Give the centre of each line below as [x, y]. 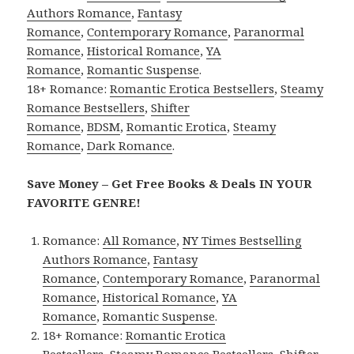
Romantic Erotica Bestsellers [192, 89]
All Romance [140, 241]
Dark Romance [130, 146]
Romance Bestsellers [86, 108]
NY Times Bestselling [243, 241]
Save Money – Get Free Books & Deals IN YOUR [170, 184]
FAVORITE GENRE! [84, 203]
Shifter [171, 108]
